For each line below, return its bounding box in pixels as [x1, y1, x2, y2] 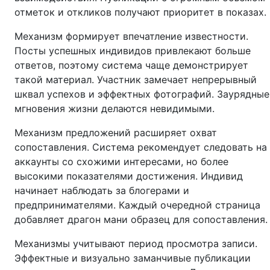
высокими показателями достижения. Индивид [14, 170, 243, 182]
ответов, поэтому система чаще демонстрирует [14, 59, 248, 71]
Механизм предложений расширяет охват [14, 127, 217, 139]
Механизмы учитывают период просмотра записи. [14, 237, 257, 250]
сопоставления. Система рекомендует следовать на [14, 141, 267, 153]
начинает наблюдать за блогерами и [14, 184, 189, 196]
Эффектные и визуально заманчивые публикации [14, 252, 251, 264]
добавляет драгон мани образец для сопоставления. [14, 213, 268, 225]
